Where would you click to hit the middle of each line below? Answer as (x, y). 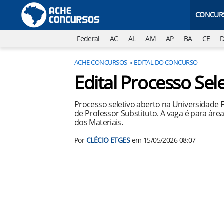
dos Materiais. (99, 122)
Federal (88, 39)
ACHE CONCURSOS (101, 62)
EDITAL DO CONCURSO (166, 62)
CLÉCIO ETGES (108, 140)
